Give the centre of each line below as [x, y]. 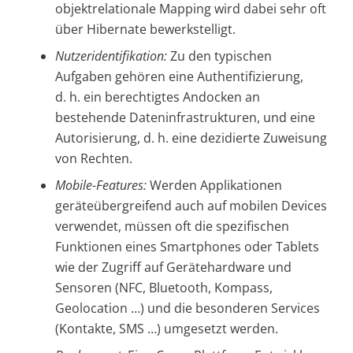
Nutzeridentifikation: [111, 56]
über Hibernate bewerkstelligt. [145, 30]
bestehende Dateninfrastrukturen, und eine [185, 118]
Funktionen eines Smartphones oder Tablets [187, 247]
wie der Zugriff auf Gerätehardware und [173, 268]
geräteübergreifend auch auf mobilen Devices [191, 206]
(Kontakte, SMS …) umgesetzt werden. [167, 329]
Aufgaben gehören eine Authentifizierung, [179, 77]
